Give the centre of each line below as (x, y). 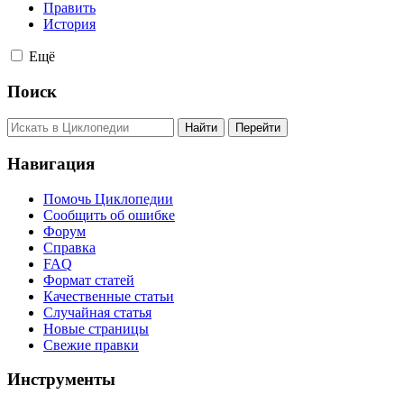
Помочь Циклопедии (108, 198)
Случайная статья (97, 312)
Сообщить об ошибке (109, 215)
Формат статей (89, 280)
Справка (69, 247)
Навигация (51, 163)
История (69, 23)
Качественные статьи (109, 296)
